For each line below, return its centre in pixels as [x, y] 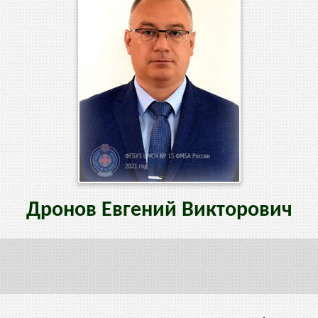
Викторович [237, 210]
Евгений [141, 210]
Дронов [64, 210]
